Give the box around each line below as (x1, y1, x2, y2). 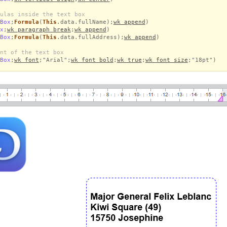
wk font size (145, 56, 188, 63)
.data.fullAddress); (56, 33, 124, 41)
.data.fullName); (56, 18, 113, 25)
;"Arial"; (39, 56, 71, 63)
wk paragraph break (7, 26, 71, 33)
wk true (117, 56, 142, 63)
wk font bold (70, 56, 113, 63)
